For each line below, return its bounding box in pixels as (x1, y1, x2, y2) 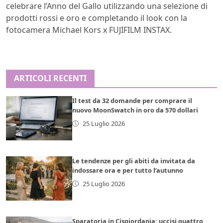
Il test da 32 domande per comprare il (72, 96, 193, 105)
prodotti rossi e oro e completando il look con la (6, 12, 187, 23)
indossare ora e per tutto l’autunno (72, 165, 184, 175)
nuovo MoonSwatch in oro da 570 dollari (72, 105, 199, 114)
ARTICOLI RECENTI (14, 72, 87, 84)
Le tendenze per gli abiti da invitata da (72, 156, 196, 165)
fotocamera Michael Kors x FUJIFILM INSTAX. (6, 24, 172, 35)
